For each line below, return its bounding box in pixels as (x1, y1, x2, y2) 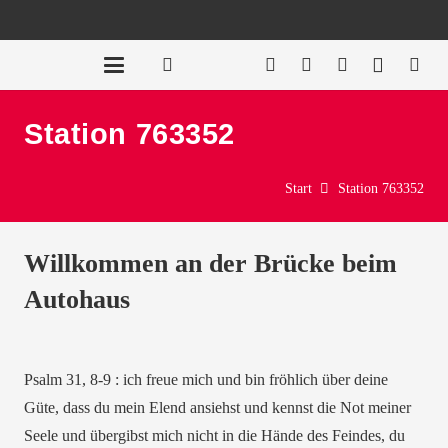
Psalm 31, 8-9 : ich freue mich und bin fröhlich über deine (24, 371, 388, 388)
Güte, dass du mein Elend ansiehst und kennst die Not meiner (24, 399, 411, 416)
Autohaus (24, 285, 130, 314)
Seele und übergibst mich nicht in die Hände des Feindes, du (24, 427, 405, 444)
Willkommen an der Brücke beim (24, 249, 397, 278)
